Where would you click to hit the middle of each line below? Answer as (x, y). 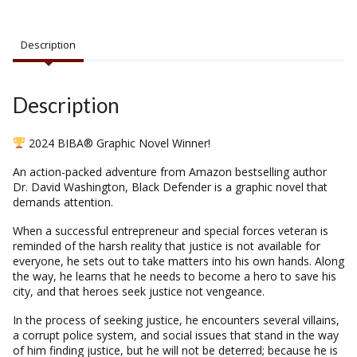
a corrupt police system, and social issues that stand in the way (176, 335)
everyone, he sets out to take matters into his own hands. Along (178, 261)
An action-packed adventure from (101, 171)
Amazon (210, 171)
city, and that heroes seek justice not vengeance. (139, 291)
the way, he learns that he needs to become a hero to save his (175, 276)
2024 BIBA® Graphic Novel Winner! (118, 143)
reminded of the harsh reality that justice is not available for (167, 245)
